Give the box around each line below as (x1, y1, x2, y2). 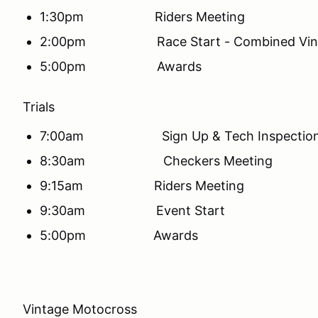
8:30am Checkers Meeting (40, 153, 273, 168)
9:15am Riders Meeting (40, 178, 244, 193)
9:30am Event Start (40, 203, 225, 218)
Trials (23, 99, 55, 114)
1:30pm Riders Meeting (40, 9, 245, 24)
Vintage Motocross (23, 302, 137, 317)
